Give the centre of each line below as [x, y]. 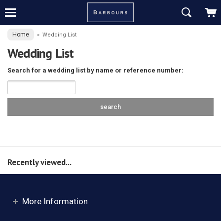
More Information [55, 202]
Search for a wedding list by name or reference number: [95, 71]
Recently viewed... [39, 162]
